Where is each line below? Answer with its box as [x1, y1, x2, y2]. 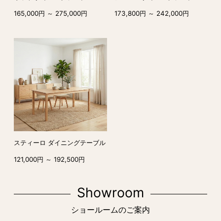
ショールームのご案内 [71, 205, 150, 215]
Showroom [77, 184, 144, 200]
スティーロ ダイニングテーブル [14, 139, 106, 147]
